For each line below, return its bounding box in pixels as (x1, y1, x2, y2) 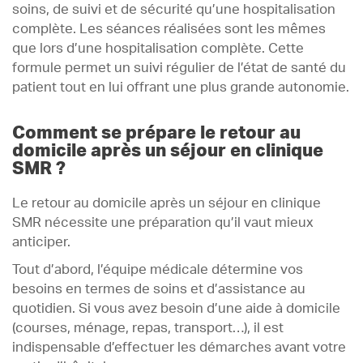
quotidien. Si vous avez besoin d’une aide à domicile (12, 301, 340, 315)
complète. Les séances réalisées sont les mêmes (12, 22, 326, 36)
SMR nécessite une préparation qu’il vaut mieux (12, 216, 314, 229)
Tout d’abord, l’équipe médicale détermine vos (12, 263, 303, 276)
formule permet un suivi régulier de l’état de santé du (12, 61, 346, 75)
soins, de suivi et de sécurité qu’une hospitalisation (12, 2, 335, 16)
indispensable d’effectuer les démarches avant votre (12, 340, 346, 354)
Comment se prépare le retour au (12, 123, 301, 142)
